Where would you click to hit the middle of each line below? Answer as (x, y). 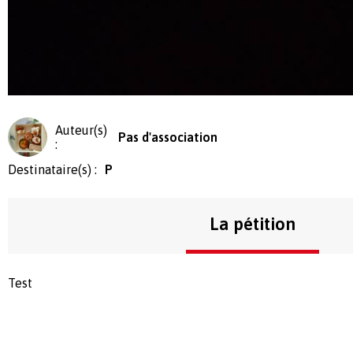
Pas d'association (167, 137)
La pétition (252, 224)
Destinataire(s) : (52, 170)
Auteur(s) (81, 130)
